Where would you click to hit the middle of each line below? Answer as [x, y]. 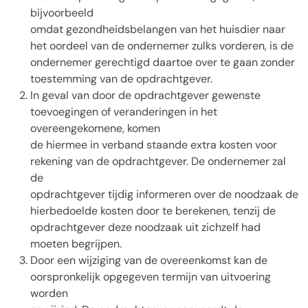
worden [49, 293]
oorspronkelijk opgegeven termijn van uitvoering [151, 277]
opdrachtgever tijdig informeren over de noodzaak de [164, 194]
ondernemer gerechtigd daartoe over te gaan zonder [163, 62]
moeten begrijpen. [76, 244]
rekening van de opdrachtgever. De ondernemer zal [158, 161]
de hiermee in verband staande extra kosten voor [154, 145]
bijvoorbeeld [62, 13]
